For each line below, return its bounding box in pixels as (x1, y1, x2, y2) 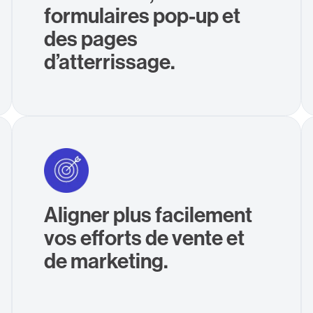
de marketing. (44, 247, 169, 274)
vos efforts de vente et (44, 224, 245, 251)
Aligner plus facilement (44, 201, 253, 228)
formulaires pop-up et (44, 1, 241, 29)
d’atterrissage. (44, 48, 176, 75)
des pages (44, 24, 138, 52)
